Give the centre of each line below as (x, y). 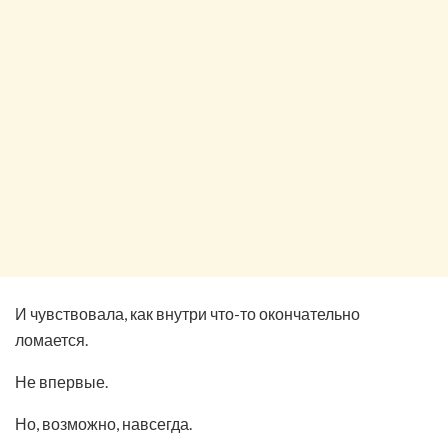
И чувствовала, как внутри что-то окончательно (187, 313)
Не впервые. (61, 381)
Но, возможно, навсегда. (103, 423)
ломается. (51, 339)
